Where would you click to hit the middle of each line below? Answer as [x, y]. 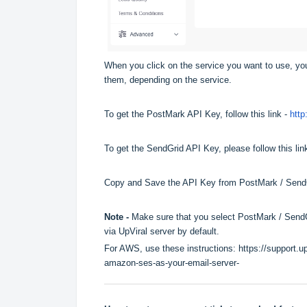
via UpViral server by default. [162, 231]
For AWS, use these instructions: [171, 248]
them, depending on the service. [168, 79]
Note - [118, 217]
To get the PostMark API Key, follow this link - [197, 114]
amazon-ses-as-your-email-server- [172, 262]
